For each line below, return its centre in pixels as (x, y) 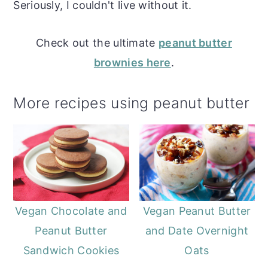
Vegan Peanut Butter (197, 211)
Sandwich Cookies (71, 251)
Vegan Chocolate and (71, 211)
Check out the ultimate (97, 42)
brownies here (132, 62)
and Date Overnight (197, 231)
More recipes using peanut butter (131, 103)
